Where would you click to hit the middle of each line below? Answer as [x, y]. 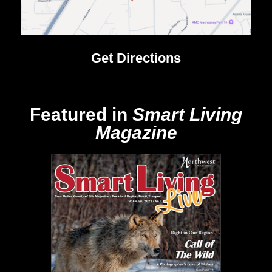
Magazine [136, 132]
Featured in [81, 114]
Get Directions [136, 58]
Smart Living [187, 114]
